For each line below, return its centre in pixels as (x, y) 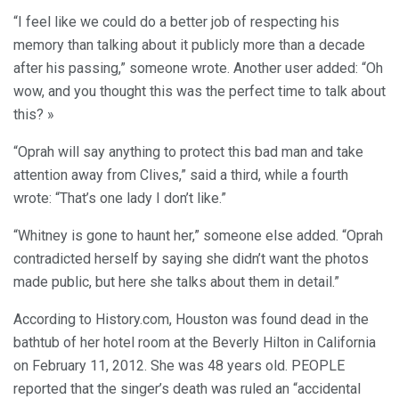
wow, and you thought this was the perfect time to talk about (199, 92)
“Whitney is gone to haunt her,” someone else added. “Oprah (198, 236)
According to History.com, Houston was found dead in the (191, 320)
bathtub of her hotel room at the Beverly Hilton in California (195, 343)
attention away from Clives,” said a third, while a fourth (181, 175)
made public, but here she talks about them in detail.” (176, 282)
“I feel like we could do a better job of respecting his (176, 22)
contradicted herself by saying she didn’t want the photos (191, 259)
